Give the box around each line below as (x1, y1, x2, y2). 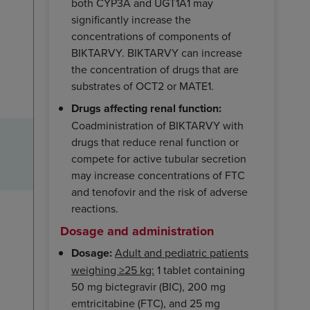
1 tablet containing (154, 262, 245, 277)
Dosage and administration (60, 221, 214, 240)
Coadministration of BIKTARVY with (71, 117, 244, 133)
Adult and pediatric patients (115, 244, 248, 260)
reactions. (71, 200, 118, 216)
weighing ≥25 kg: (71, 262, 154, 277)
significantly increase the (71, 11, 191, 27)
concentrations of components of (71, 28, 231, 44)
